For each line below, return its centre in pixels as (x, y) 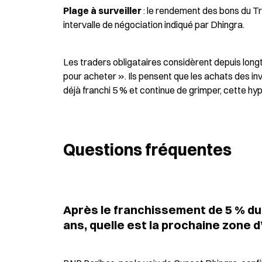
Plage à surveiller (102, 11)
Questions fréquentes (147, 150)
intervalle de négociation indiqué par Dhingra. (154, 25)
